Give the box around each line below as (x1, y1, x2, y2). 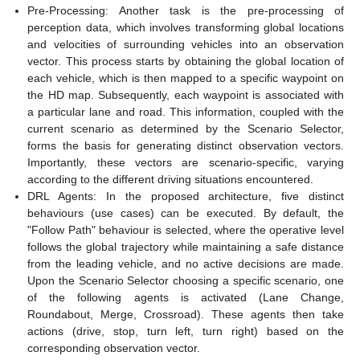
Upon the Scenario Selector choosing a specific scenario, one (27, 273, 344, 287)
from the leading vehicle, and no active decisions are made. (27, 256, 344, 270)
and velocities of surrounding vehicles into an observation (27, 37, 344, 51)
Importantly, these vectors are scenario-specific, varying (27, 155, 344, 169)
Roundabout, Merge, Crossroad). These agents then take (27, 307, 344, 321)
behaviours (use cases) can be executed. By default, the (27, 206, 344, 219)
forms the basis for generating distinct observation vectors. (27, 138, 344, 152)
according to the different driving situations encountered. (27, 172, 314, 186)
